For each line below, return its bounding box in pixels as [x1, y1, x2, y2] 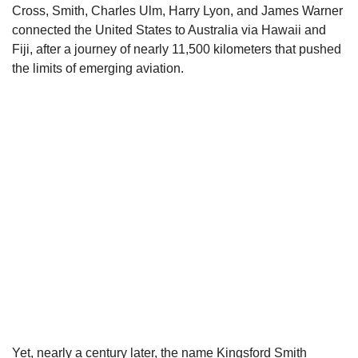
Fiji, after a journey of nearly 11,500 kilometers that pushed [12, 42, 341, 57]
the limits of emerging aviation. [12, 62, 184, 76]
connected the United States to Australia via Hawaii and [12, 23, 326, 38]
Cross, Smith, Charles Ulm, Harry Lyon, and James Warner [12, 4, 343, 18]
